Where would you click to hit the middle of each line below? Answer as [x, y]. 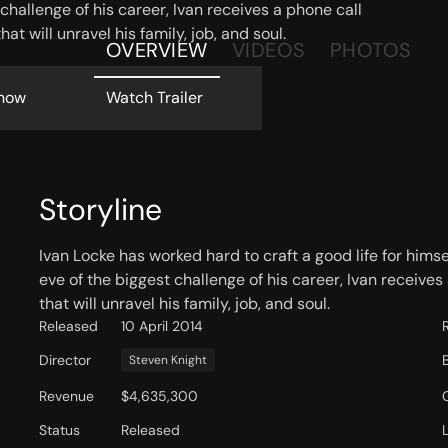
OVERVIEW [156, 50]
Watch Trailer [154, 97]
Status [59, 430]
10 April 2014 [161, 326]
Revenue [66, 396]
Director [64, 360]
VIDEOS [268, 50]
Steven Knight [167, 360]
